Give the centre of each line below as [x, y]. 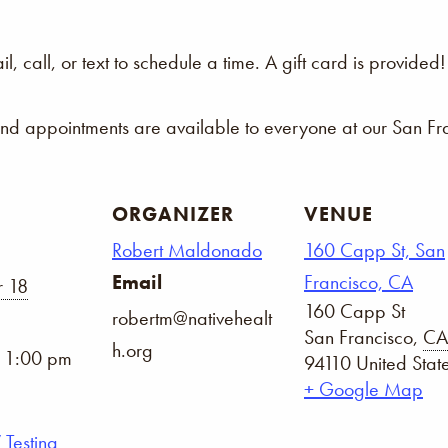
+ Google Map [363, 389]
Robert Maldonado [187, 250]
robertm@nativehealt [192, 318]
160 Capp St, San [374, 250]
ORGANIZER [173, 214]
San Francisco [358, 337]
